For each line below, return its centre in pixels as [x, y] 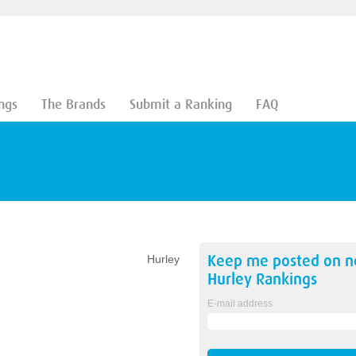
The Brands [73, 104]
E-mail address [240, 304]
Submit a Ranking [180, 104]
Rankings [284, 279]
